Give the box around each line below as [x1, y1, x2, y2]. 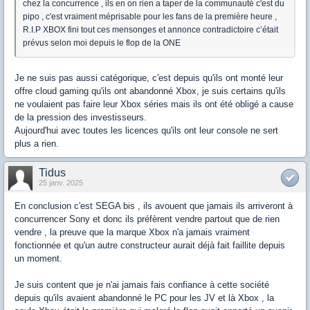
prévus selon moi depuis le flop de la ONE [23, 38, 181, 48]
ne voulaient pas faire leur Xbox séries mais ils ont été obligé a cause [15, 99, 293, 110]
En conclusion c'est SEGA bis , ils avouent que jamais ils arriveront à [15, 201, 293, 212]
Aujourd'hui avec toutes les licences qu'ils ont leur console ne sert [15, 125, 278, 136]
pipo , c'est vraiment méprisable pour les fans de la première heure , [23, 12, 277, 22]
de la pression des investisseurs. [15, 112, 147, 123]
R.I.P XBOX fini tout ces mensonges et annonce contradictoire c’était [23, 25, 278, 35]
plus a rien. [15, 138, 59, 149]
